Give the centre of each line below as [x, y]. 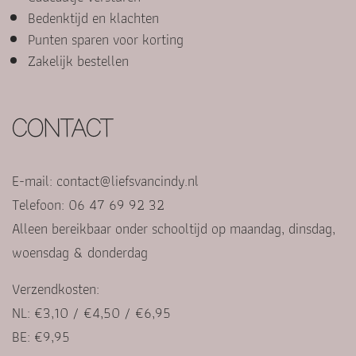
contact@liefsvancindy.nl [128, 181]
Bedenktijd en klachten [93, 18]
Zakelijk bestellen [78, 61]
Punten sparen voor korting [106, 40]
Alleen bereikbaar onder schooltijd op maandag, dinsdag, [174, 229]
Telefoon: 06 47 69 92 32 [88, 205]
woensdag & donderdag [80, 253]
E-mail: [34, 181]
